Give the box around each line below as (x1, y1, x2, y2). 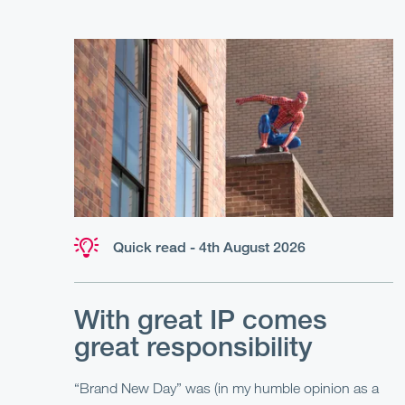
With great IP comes (74, 303, 327, 336)
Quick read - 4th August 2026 (113, 239, 306, 257)
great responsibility (74, 330, 313, 363)
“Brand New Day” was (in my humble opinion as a (74, 380, 379, 397)
